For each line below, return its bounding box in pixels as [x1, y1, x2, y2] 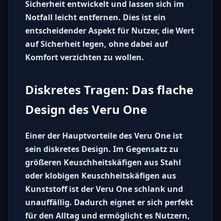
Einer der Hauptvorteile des [25, 130, 134, 142]
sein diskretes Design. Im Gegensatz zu [25, 144, 179, 155]
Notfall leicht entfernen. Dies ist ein [25, 12, 166, 23]
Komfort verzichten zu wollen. [25, 52, 144, 63]
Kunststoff [25, 184, 67, 195]
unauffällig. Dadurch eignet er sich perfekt [25, 197, 193, 208]
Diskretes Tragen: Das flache [25, 81, 193, 98]
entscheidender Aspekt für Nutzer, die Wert [25, 25, 194, 37]
